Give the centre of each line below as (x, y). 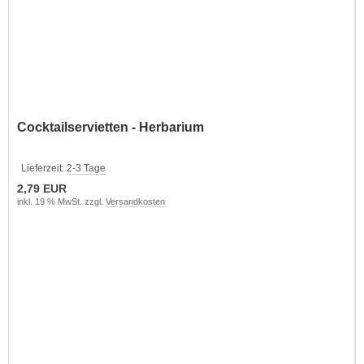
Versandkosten (135, 201)
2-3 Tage (86, 168)
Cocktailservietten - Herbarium (110, 127)
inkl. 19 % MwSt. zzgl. (61, 201)
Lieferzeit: (44, 168)
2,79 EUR (42, 188)
